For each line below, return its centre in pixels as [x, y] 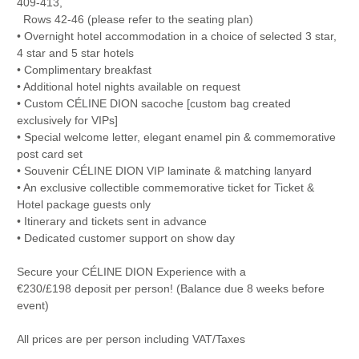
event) [32, 305]
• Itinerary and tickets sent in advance [111, 221]
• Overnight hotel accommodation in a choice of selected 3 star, [176, 36]
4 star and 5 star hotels [75, 52]
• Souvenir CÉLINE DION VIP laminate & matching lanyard [164, 170]
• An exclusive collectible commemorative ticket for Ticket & [165, 187]
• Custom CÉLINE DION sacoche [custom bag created [153, 103]
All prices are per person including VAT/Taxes [131, 339]
